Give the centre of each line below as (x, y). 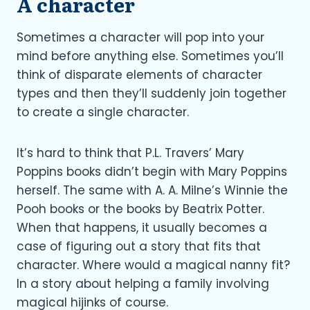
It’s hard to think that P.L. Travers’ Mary (130, 153)
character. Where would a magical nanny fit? (153, 265)
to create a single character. (103, 112)
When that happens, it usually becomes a (142, 227)
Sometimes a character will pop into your (140, 37)
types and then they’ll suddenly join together (152, 93)
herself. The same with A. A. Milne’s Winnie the (152, 190)
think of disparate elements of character (139, 74)
